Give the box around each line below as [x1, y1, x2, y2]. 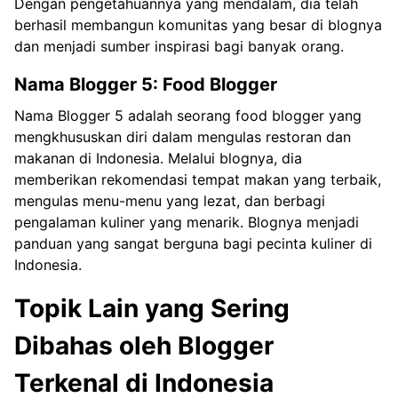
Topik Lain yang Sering [14, 292, 290, 323]
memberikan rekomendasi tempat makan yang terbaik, [14, 170, 381, 188]
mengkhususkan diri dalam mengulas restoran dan [14, 127, 351, 146]
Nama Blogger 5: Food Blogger [14, 73, 277, 95]
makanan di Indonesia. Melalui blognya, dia [14, 148, 302, 167]
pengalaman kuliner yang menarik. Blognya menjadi [14, 212, 359, 231]
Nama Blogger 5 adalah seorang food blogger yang [14, 106, 362, 124]
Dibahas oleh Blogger [14, 330, 274, 361]
